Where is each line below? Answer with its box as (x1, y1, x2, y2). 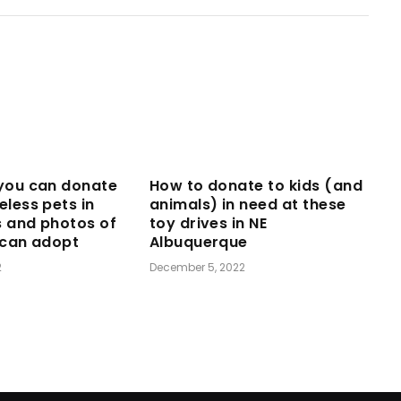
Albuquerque (149, 232, 248, 253)
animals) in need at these (149, 194, 346, 216)
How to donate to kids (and (149, 175, 363, 197)
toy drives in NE (149, 213, 268, 235)
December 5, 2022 (149, 260, 245, 276)
